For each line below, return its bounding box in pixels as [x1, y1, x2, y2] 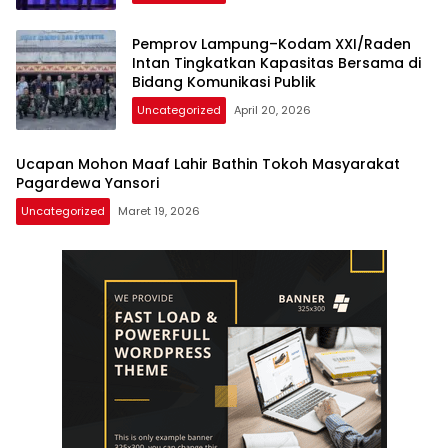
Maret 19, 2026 [118, 202, 200, 219]
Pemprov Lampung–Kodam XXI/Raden [132, 34, 411, 55]
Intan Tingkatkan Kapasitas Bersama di [132, 53, 421, 74]
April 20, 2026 [234, 102, 311, 119]
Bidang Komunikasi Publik [132, 72, 316, 93]
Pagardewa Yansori [16, 172, 159, 193]
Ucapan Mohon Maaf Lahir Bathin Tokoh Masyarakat [16, 153, 400, 174]
